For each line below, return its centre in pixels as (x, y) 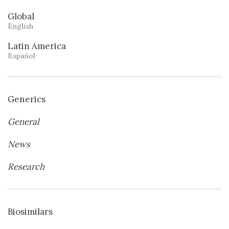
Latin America (37, 46)
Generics (27, 99)
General (24, 121)
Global (21, 16)
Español (21, 55)
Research (26, 166)
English (20, 26)
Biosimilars (30, 211)
